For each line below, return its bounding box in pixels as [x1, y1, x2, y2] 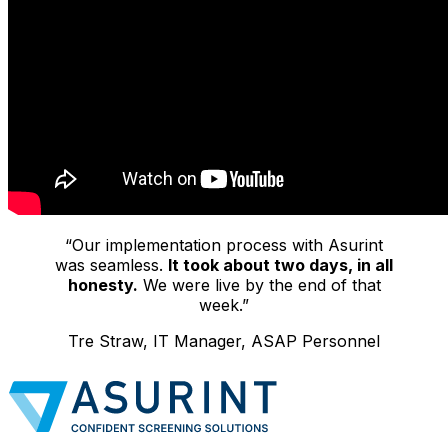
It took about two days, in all [168, 254, 393, 275]
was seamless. [55, 254, 168, 275]
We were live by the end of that [137, 274, 381, 295]
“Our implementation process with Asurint [65, 234, 383, 255]
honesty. [67, 274, 138, 295]
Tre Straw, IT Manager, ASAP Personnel [68, 330, 380, 351]
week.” [199, 294, 249, 315]
